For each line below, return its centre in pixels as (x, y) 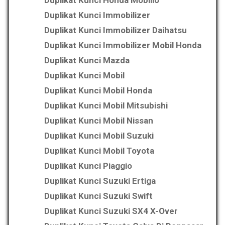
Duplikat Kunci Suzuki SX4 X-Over (111, 211)
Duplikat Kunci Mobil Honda (98, 91)
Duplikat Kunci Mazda (87, 61)
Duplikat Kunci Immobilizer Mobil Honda (123, 45)
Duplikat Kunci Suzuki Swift (98, 196)
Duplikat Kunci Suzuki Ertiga (100, 181)
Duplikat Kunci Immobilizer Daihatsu (116, 30)
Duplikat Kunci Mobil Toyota (99, 151)
